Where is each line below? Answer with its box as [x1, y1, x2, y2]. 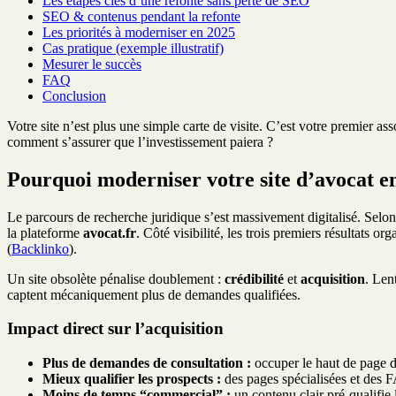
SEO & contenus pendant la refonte [42, 8, 240, 24]
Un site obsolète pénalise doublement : [7, 270, 225, 286]
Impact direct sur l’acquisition [7, 319, 224, 339]
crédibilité [225, 270, 284, 286]
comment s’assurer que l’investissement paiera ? [7, 133, 273, 149]
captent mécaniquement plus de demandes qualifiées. [7, 286, 301, 302]
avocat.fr [83, 225, 136, 240]
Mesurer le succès [42, 56, 141, 72]
